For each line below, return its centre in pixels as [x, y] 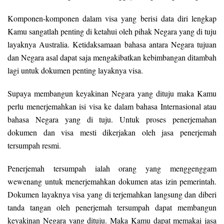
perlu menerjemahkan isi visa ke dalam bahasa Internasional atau [112, 106]
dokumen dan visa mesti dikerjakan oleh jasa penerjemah [112, 132]
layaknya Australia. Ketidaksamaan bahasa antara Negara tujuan [112, 44]
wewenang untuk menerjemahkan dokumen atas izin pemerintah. [112, 181]
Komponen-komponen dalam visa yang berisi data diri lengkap [112, 18]
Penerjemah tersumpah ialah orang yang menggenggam [112, 168]
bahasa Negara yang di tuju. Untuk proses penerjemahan [112, 119]
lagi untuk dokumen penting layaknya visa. [75, 70]
